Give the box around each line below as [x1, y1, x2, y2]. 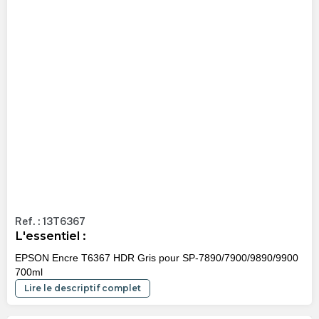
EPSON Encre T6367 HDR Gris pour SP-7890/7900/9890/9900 [14, 251, 298, 263]
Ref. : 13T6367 [14, 216, 85, 228]
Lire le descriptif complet [23, 282, 141, 293]
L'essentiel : [14, 229, 85, 244]
